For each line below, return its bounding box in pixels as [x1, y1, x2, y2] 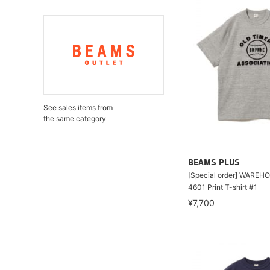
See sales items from [43, 103, 113, 112]
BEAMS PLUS [188, 158, 240, 168]
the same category [43, 114, 106, 123]
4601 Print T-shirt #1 [188, 182, 257, 192]
